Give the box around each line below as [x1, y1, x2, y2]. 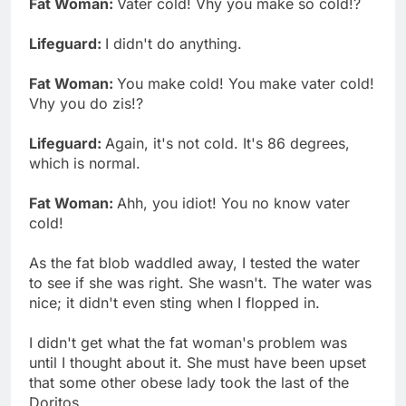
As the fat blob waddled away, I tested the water [29, 253, 360, 272]
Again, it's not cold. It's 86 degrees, [105, 133, 350, 152]
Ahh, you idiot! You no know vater [117, 193, 350, 212]
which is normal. [29, 153, 140, 172]
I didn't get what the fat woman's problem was [29, 333, 347, 352]
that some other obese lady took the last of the [29, 372, 349, 391]
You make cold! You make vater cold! [117, 73, 374, 92]
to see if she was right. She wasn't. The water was [29, 273, 372, 292]
